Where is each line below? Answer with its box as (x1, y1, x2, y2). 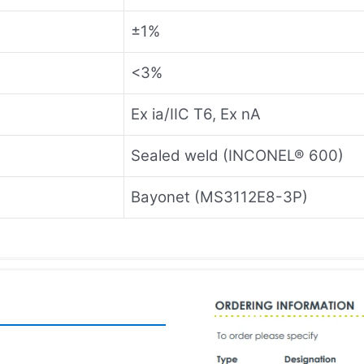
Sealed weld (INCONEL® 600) (131, 145, 344, 165)
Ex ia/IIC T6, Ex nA (131, 104, 261, 123)
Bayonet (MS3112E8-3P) (131, 187, 308, 206)
